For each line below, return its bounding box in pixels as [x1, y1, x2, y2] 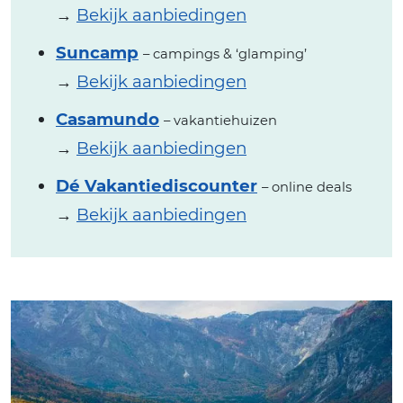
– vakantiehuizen [164, 112, 277, 129]
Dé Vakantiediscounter [56, 175, 257, 196]
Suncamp [56, 41, 139, 63]
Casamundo [56, 108, 159, 130]
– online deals [262, 178, 352, 195]
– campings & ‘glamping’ [143, 45, 307, 62]
